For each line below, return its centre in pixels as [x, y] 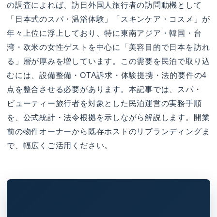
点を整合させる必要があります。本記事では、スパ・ [104, 89]
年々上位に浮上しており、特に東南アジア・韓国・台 [104, 33]
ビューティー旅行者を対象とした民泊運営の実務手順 [104, 103]
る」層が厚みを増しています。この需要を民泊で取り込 [108, 61]
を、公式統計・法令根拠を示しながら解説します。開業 [108, 117]
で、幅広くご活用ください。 [60, 145]
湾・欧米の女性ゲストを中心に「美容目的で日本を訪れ [108, 47]
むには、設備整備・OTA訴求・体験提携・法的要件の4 [107, 75]
